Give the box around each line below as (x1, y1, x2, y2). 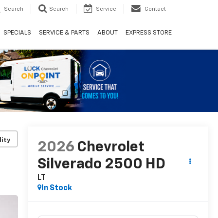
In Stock (41, 184, 72, 193)
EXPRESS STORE (126, 30, 172, 36)
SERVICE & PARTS (39, 30, 90, 36)
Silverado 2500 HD (37, 157, 165, 172)
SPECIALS (3, 30, 31, 36)
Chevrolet (76, 140, 145, 155)
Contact (145, 6, 166, 12)
